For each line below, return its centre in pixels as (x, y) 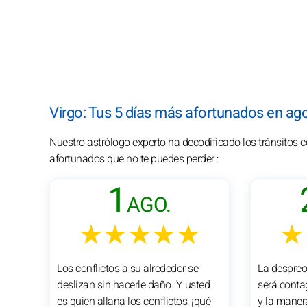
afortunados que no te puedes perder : (134, 159)
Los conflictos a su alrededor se (127, 268)
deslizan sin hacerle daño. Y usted (133, 285)
